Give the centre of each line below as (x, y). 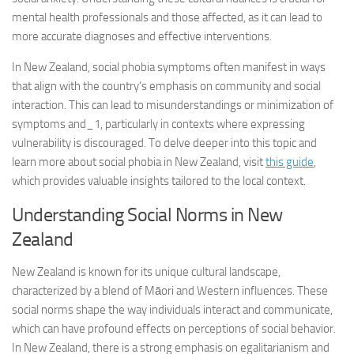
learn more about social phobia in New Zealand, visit (139, 162)
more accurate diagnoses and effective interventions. (142, 36)
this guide (290, 162)
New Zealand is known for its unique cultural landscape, (146, 272)
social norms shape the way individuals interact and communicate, (172, 310)
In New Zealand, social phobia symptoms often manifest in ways (169, 67)
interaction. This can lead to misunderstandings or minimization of (173, 105)
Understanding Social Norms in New (147, 215)
